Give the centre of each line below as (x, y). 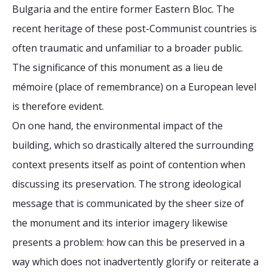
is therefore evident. (58, 106)
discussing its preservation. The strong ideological (127, 184)
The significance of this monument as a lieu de (117, 67)
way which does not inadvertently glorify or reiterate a (135, 262)
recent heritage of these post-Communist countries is (134, 29)
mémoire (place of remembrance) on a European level (134, 87)
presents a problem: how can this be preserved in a (128, 242)
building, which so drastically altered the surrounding (133, 145)
